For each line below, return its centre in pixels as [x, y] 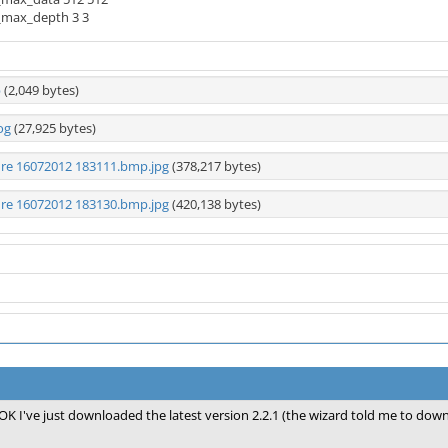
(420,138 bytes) [215, 204]
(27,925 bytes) [53, 128]
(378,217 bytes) [215, 166]
